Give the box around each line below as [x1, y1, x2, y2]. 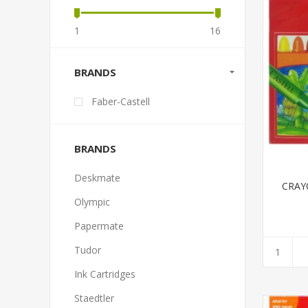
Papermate [74, 219, 124, 232]
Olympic [74, 195, 110, 208]
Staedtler [74, 291, 114, 305]
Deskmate [74, 171, 120, 184]
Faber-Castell [91, 95, 150, 108]
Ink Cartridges [74, 267, 135, 280]
